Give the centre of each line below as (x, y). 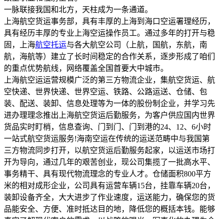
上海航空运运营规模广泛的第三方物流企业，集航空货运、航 (109, 80)
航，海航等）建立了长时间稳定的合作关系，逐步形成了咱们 (109, 56)
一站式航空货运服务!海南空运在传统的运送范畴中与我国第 (107, 138)
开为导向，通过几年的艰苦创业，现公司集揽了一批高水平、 (109, 162)
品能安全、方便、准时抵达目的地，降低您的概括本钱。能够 (109, 209)
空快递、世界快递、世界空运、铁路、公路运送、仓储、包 (106, 91)
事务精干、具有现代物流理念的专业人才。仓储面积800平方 (108, 174)
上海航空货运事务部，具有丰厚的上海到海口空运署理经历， (109, 21)
